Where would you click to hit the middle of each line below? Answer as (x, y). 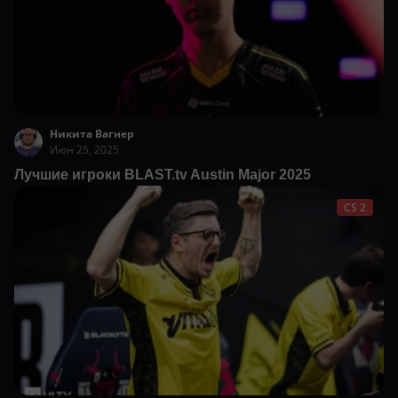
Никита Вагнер (92, 133)
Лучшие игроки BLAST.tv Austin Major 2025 (163, 174)
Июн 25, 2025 (84, 149)
